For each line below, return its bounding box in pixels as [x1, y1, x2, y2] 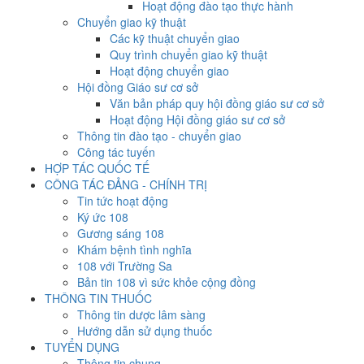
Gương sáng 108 [77, 225, 164, 241]
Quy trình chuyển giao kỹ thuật [110, 46, 267, 63]
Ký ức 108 [77, 209, 128, 225]
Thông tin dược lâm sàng [77, 306, 206, 323]
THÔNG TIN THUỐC [45, 290, 152, 306]
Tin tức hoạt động [77, 193, 168, 209]
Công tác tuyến [77, 144, 155, 160]
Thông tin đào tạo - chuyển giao [77, 128, 241, 144]
